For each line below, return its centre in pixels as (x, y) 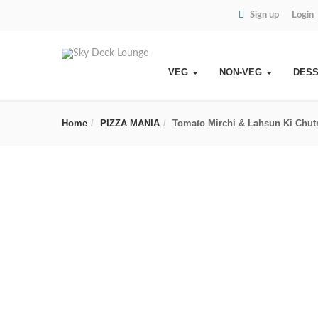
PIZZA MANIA (130, 123)
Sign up (264, 15)
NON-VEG (242, 72)
